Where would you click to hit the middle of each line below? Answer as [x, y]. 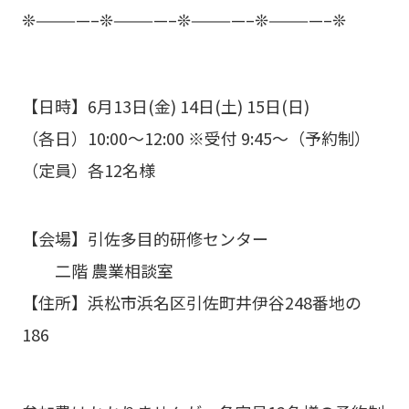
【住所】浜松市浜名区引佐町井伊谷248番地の [191, 302]
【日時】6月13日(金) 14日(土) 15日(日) [165, 105]
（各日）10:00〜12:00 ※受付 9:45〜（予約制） [196, 137]
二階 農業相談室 [97, 270]
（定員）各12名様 [88, 169]
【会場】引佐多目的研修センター [145, 238]
